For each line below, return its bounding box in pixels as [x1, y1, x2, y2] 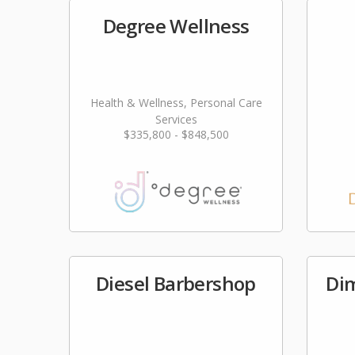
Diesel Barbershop [96, 270, 256, 296]
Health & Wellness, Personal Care [90, 95, 262, 110]
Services [155, 112, 197, 127]
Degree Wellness [102, 13, 250, 39]
